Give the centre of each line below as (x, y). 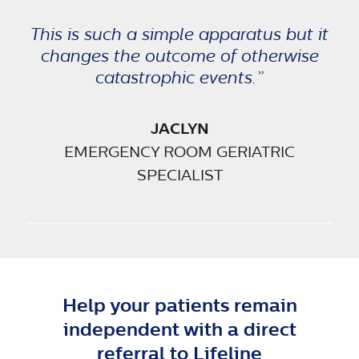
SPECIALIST (179, 175)
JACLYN (179, 128)
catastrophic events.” (179, 78)
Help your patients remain (179, 305)
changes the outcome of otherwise (179, 56)
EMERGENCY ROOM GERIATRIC (179, 151)
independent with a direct (179, 329)
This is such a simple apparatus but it (179, 34)
